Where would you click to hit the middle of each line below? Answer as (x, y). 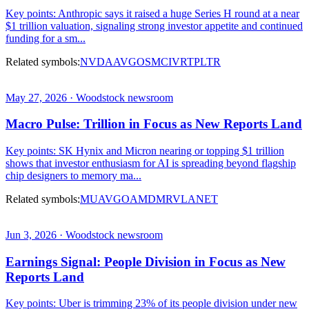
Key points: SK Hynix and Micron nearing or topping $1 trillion (145, 150)
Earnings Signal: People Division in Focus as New (146, 261)
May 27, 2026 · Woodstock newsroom (89, 97)
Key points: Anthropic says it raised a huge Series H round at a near (152, 13)
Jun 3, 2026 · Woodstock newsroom (84, 235)
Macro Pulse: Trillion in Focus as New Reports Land (154, 124)
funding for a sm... (46, 38)
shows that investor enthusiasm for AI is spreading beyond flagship (151, 163)
